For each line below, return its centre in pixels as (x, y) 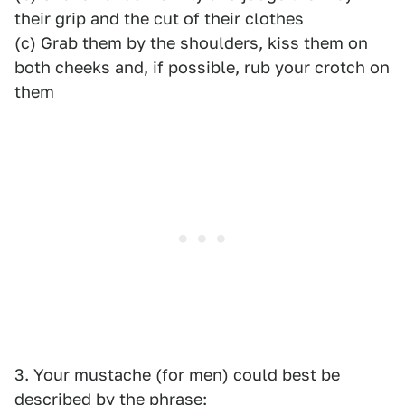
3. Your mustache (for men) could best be (177, 375)
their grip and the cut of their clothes (159, 19)
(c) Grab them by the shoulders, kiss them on (191, 43)
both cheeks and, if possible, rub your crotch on (202, 67)
